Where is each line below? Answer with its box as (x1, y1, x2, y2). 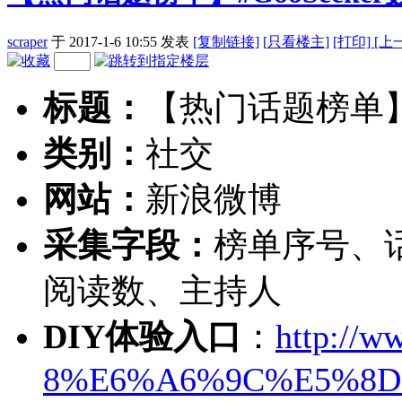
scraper (7, 33, 48, 49)
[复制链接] (193, 33, 259, 49)
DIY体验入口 (43, 317, 241, 355)
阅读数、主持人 (43, 271, 282, 310)
